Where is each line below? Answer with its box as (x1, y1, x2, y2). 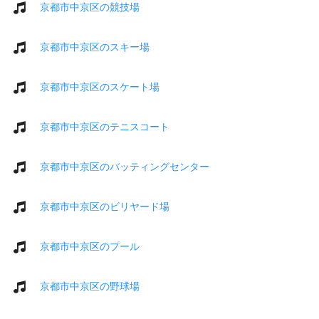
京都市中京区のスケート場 (40, 80, 159, 93)
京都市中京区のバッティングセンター (40, 160, 209, 172)
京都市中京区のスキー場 (40, 41, 150, 53)
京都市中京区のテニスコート (40, 120, 169, 132)
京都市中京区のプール (40, 240, 140, 252)
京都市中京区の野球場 (40, 280, 140, 292)
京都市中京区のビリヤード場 (40, 200, 169, 212)
